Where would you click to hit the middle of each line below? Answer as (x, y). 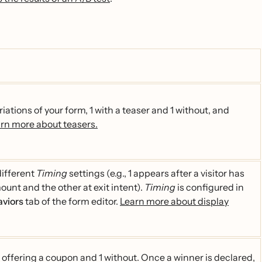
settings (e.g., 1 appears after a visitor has (156, 173)
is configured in (210, 187)
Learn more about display (174, 201)
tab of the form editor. (72, 201)
